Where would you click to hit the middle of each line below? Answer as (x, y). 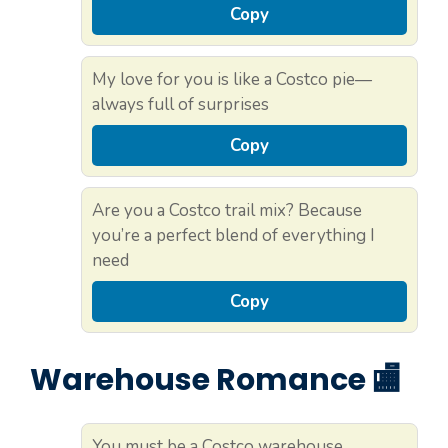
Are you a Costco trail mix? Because (227, 210)
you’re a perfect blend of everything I (233, 235)
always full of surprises (180, 104)
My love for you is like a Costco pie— (232, 79)
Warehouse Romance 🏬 (216, 380)
